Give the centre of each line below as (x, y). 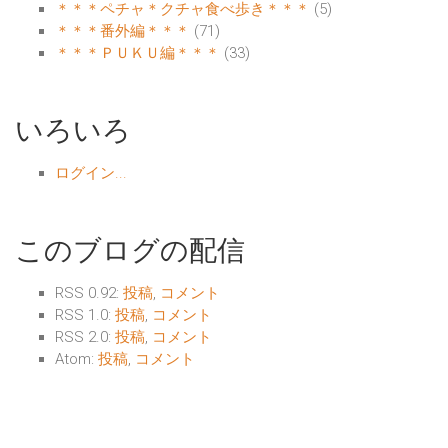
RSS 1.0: (85, 315)
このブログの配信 (130, 251)
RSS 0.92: (89, 293)
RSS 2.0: (85, 337)
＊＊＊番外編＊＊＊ (122, 31)
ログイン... (91, 173)
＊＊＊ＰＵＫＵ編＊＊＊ (137, 53)
